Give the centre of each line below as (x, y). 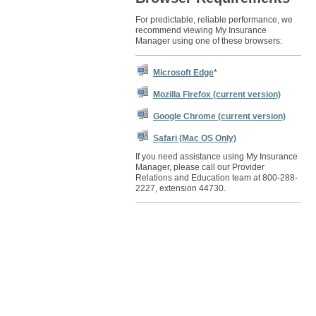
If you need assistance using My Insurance (217, 157)
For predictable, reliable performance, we (214, 20)
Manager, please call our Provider (200, 167)
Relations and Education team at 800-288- (217, 178)
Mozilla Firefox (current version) (217, 95)
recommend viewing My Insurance (201, 30)
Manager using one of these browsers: (209, 41)
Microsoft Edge (183, 73)
